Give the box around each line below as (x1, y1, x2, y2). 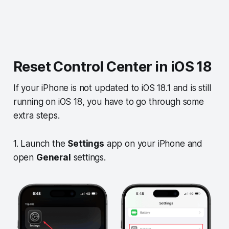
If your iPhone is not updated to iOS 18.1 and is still (13, 83, 211, 94)
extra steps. (13, 110, 62, 121)
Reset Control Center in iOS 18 (13, 58, 212, 76)
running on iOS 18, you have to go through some (13, 97, 204, 107)
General (36, 152, 71, 163)
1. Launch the (13, 139, 68, 149)
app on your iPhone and (104, 139, 203, 149)
